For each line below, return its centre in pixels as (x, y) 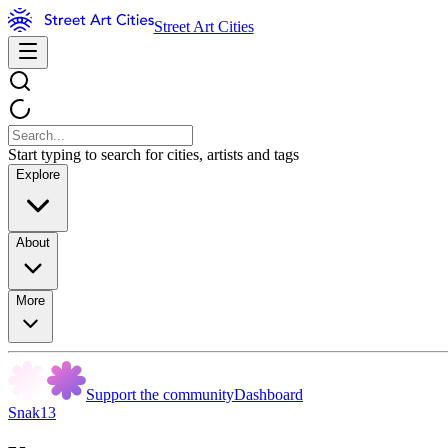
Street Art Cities (203, 26)
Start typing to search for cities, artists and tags (153, 154)
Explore (38, 174)
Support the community (160, 394)
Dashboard (268, 394)
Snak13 (32, 412)
